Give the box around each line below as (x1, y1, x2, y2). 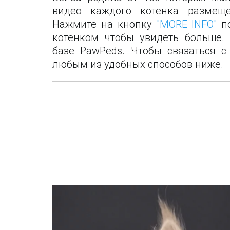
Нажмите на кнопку (52, 18, 157, 31)
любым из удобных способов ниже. (52, 58, 223, 71)
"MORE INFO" (156, 18, 217, 31)
